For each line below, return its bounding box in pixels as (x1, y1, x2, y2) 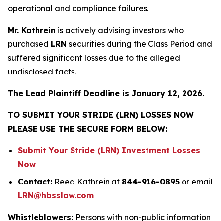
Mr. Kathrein (8, 25, 56, 35)
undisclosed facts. (8, 67, 76, 76)
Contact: (18, 176, 52, 186)
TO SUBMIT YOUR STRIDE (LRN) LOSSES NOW (8, 110, 194, 120)
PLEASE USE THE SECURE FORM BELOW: (8, 124, 167, 134)
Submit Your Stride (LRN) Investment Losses (18, 146, 200, 155)
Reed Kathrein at (52, 176, 122, 186)
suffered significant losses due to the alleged (8, 53, 180, 63)
